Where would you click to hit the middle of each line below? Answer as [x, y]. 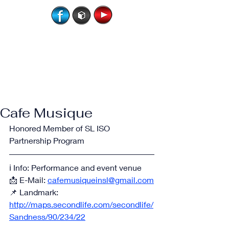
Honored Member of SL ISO [61, 128]
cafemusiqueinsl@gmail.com [101, 180]
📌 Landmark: [35, 192]
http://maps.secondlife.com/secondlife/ [81, 204]
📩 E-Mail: [28, 180]
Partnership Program [47, 140]
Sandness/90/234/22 [47, 216]
